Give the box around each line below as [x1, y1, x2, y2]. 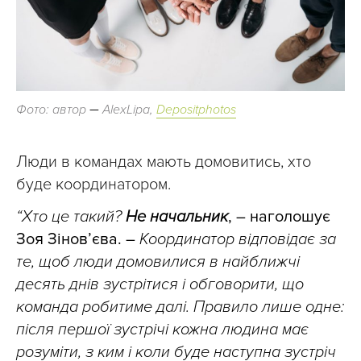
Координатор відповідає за [139, 229, 336, 249]
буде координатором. [16, 174, 171, 194]
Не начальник [126, 206, 228, 226]
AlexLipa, [99, 101, 156, 118]
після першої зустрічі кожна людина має [16, 319, 309, 339]
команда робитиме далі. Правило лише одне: [16, 297, 344, 317]
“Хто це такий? [16, 206, 126, 226]
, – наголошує [228, 206, 330, 226]
